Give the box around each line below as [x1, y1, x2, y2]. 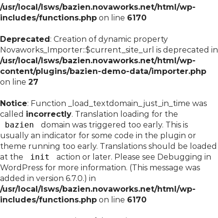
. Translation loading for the [72, 109, 178, 119]
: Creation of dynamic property [50, 35, 168, 44]
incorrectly [26, 109, 72, 119]
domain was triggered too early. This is [39, 120, 188, 129]
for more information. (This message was [43, 163, 200, 172]
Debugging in [157, 152, 211, 162]
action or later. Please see [54, 152, 157, 162]
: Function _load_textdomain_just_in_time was [27, 99, 207, 108]
